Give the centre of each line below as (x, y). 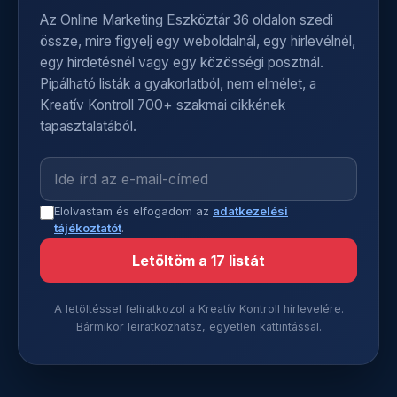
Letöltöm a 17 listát (198, 261)
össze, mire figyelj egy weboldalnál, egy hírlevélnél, (198, 41)
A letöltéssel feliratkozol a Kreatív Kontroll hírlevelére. (198, 309)
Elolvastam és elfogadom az (133, 211)
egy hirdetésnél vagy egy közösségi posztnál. (182, 62)
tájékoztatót (88, 228)
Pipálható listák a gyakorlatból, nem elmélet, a (178, 84)
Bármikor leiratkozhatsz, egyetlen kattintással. (198, 327)
